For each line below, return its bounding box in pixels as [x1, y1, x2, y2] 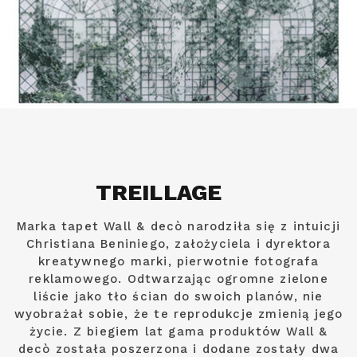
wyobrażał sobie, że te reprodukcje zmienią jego [14, 307, 343, 322]
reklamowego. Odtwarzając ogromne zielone [29, 272, 328, 287]
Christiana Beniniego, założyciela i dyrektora [26, 237, 331, 252]
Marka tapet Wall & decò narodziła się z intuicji [16, 219, 341, 234]
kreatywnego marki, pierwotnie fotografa [38, 254, 319, 269]
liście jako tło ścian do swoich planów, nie [33, 289, 324, 304]
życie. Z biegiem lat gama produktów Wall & [29, 324, 328, 339]
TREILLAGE [96, 179, 222, 206]
